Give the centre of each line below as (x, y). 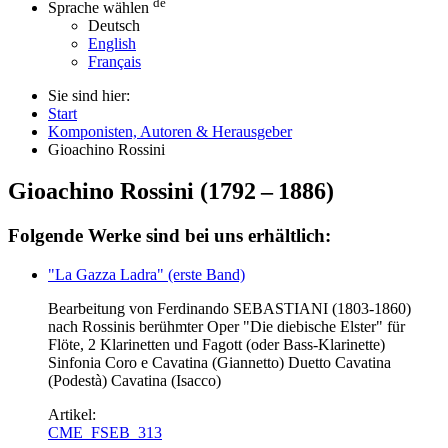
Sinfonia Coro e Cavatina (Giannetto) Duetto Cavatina (219, 363)
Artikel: (74, 415)
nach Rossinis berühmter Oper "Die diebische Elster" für (226, 327)
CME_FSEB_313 (105, 433)
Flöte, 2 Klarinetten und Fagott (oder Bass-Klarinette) (216, 345)
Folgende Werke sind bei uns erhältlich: (169, 236)
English (112, 43)
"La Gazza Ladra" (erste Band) (146, 275)
